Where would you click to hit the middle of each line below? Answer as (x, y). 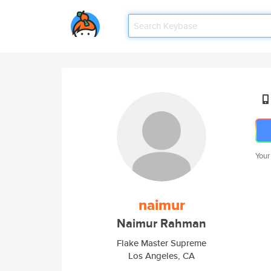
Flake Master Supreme (162, 243)
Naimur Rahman (162, 224)
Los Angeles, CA (162, 256)
